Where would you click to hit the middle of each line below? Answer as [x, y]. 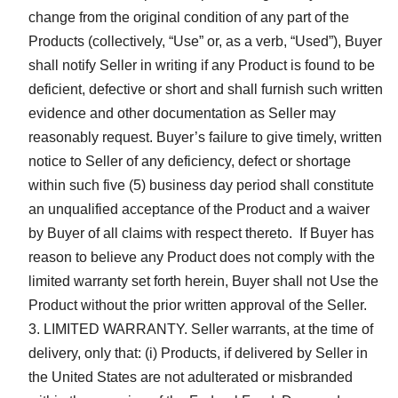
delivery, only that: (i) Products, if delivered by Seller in [198, 353]
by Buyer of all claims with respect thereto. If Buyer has [201, 233]
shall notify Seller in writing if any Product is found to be [202, 65]
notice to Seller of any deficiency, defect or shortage [190, 161]
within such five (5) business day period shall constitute [201, 185]
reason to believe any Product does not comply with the [202, 257]
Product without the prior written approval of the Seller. [198, 305]
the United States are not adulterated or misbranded [191, 377]
